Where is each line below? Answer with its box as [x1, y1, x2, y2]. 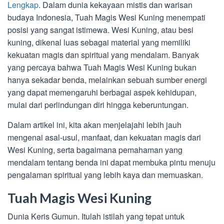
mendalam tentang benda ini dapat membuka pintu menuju [7, 156, 215, 168]
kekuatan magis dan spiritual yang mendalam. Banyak [7, 48, 199, 60]
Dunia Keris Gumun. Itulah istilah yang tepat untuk [7, 210, 184, 222]
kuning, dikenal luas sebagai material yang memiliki [7, 36, 190, 48]
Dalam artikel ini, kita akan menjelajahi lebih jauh [7, 118, 181, 130]
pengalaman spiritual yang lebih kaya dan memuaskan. [7, 168, 203, 180]
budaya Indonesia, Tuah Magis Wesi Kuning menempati [7, 11, 205, 23]
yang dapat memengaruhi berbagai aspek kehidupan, [7, 86, 196, 98]
